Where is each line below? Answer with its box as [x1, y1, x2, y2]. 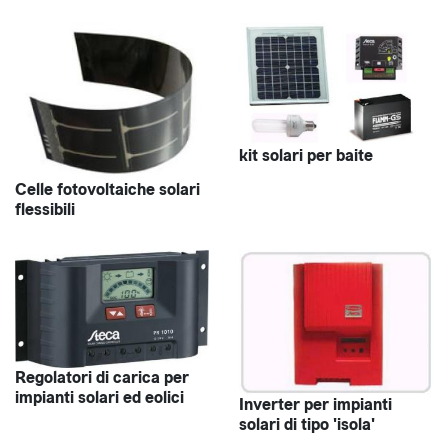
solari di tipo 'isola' [239, 413, 375, 437]
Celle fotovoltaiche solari [15, 177, 200, 201]
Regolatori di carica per [15, 366, 189, 390]
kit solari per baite [239, 144, 373, 168]
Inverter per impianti [239, 393, 392, 417]
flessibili [15, 197, 75, 221]
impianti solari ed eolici [15, 386, 184, 410]
